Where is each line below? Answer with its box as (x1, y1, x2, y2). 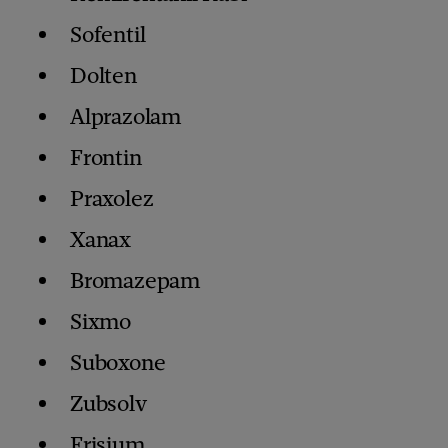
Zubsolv (70, 390, 147, 418)
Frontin (70, 144, 142, 172)
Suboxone (70, 349, 166, 377)
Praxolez (70, 185, 154, 213)
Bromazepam (70, 267, 200, 295)
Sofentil (70, 21, 146, 49)
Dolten (70, 62, 137, 90)
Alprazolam (70, 103, 181, 131)
